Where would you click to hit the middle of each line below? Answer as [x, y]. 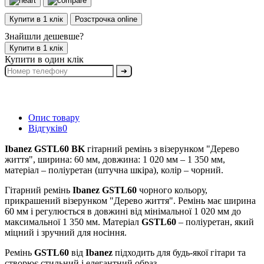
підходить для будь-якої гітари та [179, 252]
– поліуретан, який [215, 222]
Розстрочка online [106, 19]
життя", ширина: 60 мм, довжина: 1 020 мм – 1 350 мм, [115, 159]
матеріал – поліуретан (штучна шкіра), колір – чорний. [114, 170]
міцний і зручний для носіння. [66, 232]
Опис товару [54, 117]
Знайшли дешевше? [44, 36]
